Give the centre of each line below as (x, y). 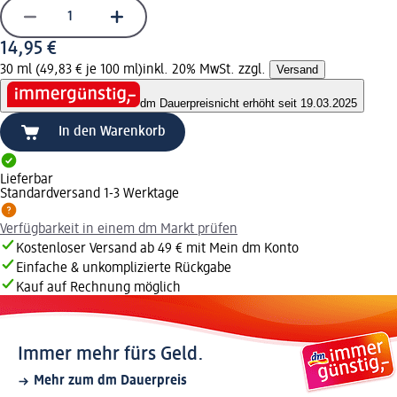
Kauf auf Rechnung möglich (98, 288)
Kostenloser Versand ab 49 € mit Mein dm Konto (157, 249)
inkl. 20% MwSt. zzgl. (206, 70)
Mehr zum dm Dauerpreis (110, 381)
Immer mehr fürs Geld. (111, 355)
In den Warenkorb (112, 132)
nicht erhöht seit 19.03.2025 (286, 104)
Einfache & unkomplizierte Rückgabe (124, 269)
